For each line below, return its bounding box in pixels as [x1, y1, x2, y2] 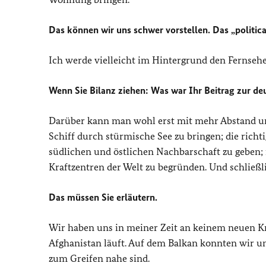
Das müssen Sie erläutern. [49, 191, 157, 203]
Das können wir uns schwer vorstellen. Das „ [49, 24, 235, 36]
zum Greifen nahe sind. [49, 252, 150, 264]
